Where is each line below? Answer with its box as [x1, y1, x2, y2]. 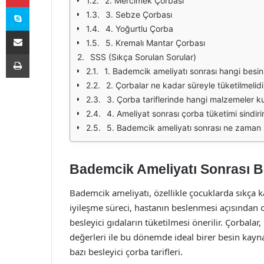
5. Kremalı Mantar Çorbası [105, 38, 205, 48]
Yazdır [29, 49, 51, 58]
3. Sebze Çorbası [105, 9, 172, 19]
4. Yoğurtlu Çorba [105, 24, 173, 34]
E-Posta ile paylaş [29, 25, 52, 35]
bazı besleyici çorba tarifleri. [70, 245, 183, 258]
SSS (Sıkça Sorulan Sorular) [90, 52, 196, 62]
